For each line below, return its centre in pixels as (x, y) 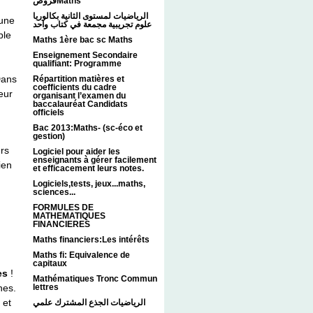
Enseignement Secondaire (85, 56)
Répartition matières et (79, 79)
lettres (46, 287)
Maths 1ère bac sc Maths (83, 40)
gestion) (49, 137)
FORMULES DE (63, 208)
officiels (49, 113)
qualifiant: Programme (77, 64)
